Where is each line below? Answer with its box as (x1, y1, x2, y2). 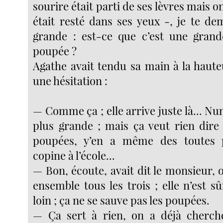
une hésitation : (33, 73, 108, 89)
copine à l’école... (33, 148, 115, 163)
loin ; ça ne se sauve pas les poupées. (33, 193, 210, 208)
